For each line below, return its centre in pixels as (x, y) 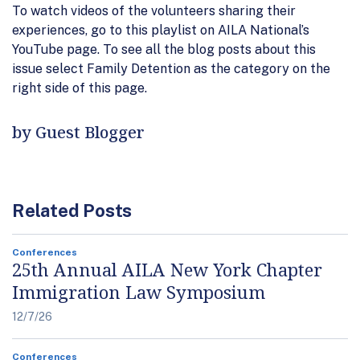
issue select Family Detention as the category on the (171, 68)
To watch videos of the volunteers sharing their (154, 10)
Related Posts (72, 210)
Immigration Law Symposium (139, 291)
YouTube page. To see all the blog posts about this (164, 49)
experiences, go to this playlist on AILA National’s (161, 30)
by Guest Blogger (78, 132)
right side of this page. (80, 88)
